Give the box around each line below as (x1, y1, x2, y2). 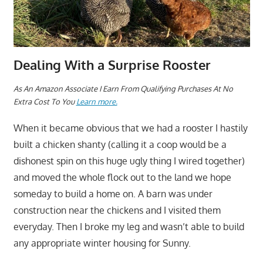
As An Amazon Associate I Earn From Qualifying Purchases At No (13, 84, 233, 94)
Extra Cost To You (13, 97, 76, 107)
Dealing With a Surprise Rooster (13, 56, 211, 73)
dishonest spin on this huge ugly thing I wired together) (13, 154, 245, 167)
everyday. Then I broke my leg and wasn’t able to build (13, 220, 244, 232)
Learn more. (76, 97, 117, 107)
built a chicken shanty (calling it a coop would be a (13, 138, 227, 150)
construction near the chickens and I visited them (13, 204, 221, 216)
